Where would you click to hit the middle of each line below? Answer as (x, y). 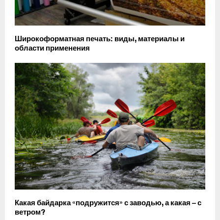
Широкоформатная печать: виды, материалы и (100, 39)
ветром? (30, 212)
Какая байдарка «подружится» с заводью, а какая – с (108, 203)
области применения (52, 48)
